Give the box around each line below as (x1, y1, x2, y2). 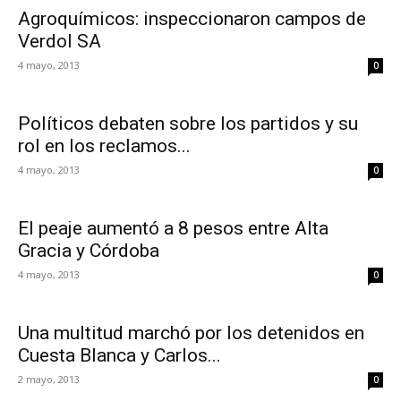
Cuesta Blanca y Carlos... (18, 345, 221, 366)
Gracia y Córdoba (18, 240, 159, 261)
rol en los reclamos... (18, 135, 191, 157)
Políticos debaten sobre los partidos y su (18, 113, 358, 134)
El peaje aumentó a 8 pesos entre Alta (18, 218, 328, 239)
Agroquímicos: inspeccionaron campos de (18, 8, 366, 30)
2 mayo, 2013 (18, 372, 80, 386)
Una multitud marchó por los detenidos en (18, 322, 364, 344)
